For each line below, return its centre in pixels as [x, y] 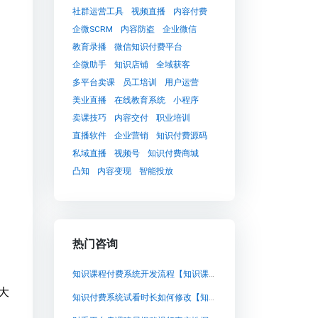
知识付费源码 [181, 135]
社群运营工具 [98, 11]
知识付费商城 [173, 153]
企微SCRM [92, 29]
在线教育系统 [139, 100]
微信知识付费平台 [148, 46]
